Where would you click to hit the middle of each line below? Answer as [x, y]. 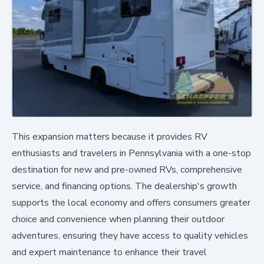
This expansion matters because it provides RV [110, 136]
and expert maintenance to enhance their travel [109, 252]
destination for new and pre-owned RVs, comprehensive [127, 169]
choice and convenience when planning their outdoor [118, 219]
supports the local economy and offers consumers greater [131, 202]
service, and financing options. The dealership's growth [124, 186]
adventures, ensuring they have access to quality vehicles [130, 235]
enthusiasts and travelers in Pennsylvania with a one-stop [131, 153]
